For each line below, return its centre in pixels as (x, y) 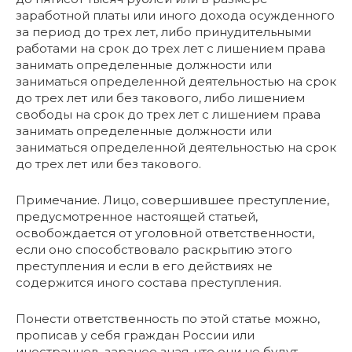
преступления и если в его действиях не (144, 266)
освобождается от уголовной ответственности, (165, 233)
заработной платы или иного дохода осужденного (175, 16)
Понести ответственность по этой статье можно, (168, 319)
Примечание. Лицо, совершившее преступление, (172, 200)
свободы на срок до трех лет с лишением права (168, 115)
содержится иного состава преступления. (148, 283)
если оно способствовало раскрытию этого (154, 250)
